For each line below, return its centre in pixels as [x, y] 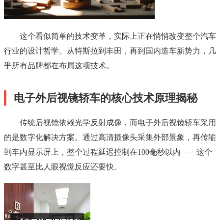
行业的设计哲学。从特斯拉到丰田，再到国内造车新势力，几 [110, 51]
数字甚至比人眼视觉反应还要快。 [63, 167]
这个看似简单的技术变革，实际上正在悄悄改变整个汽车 [118, 36]
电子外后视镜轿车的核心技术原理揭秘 [106, 98]
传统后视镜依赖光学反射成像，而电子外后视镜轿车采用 [118, 123]
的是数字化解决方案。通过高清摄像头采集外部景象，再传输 [110, 137]
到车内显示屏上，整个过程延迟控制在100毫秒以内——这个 [108, 152]
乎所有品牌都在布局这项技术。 [59, 66]
